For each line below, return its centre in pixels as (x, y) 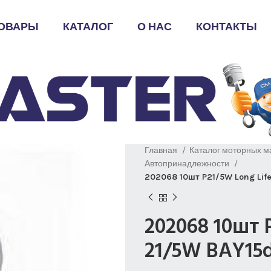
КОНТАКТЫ (226, 27)
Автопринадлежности (188, 164)
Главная (162, 150)
